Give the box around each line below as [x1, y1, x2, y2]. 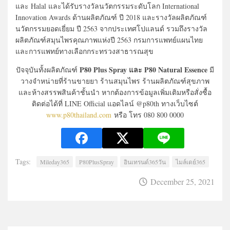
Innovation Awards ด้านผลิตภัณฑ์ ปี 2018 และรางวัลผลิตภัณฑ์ [15, 12, 207, 22]
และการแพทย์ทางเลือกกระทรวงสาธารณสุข [15, 46, 154, 56]
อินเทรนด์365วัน [124, 157, 166, 166]
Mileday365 [40, 157, 69, 166]
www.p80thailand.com [46, 109, 111, 120]
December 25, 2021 [150, 176, 215, 187]
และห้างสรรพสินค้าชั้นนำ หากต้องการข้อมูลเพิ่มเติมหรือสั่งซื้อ [18, 87, 212, 97]
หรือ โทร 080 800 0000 [111, 109, 184, 120]
